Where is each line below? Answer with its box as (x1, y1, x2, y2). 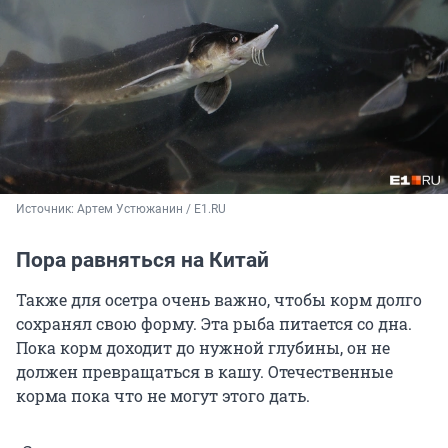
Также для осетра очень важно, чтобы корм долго (16, 289, 422, 311)
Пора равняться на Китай (16, 248, 269, 273)
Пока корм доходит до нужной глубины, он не (16, 337, 390, 359)
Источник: (16, 202, 77, 217)
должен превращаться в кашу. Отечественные (16, 361, 393, 383)
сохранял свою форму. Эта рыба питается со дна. (16, 313, 412, 335)
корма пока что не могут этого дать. (16, 385, 310, 407)
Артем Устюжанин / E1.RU (77, 202, 226, 217)
